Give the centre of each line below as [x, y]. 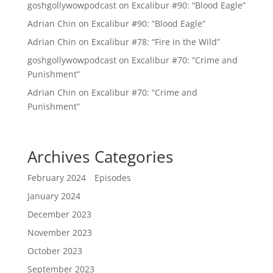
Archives [58, 157]
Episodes [112, 178]
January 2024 [54, 196]
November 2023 [59, 233]
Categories [133, 157]
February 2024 [56, 178]
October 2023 [55, 251]
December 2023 [59, 214]
